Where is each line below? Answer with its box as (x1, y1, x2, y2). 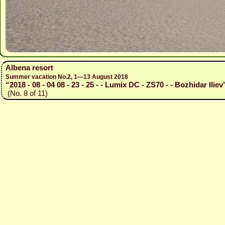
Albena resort (5, 63, 53, 72)
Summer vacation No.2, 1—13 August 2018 (5, 73, 128, 80)
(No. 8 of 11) (5, 89, 48, 97)
